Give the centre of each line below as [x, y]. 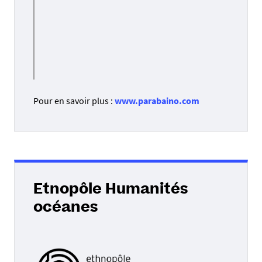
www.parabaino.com [157, 100]
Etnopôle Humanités [111, 190]
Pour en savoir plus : [74, 100]
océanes [66, 208]
